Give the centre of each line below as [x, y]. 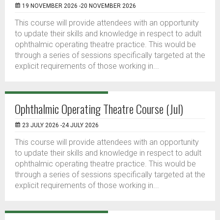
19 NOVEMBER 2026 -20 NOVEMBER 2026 [79, 6]
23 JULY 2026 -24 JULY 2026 [60, 125]
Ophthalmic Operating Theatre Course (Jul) [99, 109]
